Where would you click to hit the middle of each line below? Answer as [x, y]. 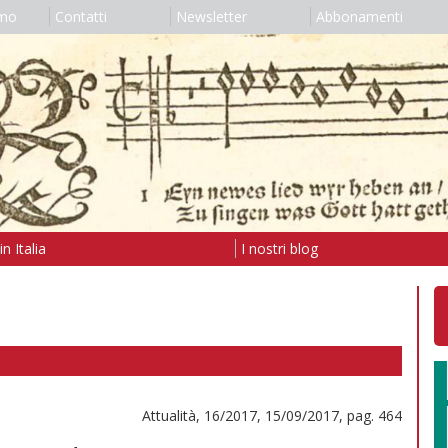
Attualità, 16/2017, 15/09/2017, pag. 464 [272, 415]
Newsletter [211, 16]
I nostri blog [279, 248]
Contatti [80, 16]
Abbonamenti [359, 16]
